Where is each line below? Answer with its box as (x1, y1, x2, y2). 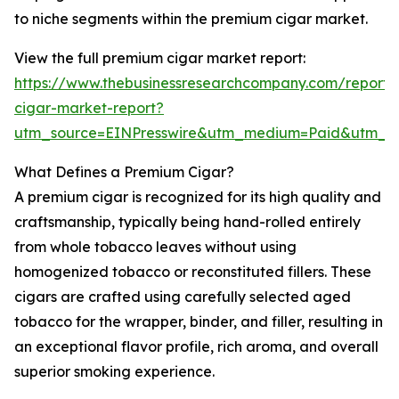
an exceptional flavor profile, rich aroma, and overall (14, 338, 379, 356)
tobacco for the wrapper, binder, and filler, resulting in (14, 313, 383, 331)
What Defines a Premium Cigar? (14, 163, 234, 182)
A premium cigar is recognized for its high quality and (14, 188, 381, 207)
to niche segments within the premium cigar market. (14, 10, 368, 28)
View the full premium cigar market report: (14, 49, 305, 68)
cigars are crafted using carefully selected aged (14, 288, 351, 306)
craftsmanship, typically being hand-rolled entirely (14, 213, 361, 232)
